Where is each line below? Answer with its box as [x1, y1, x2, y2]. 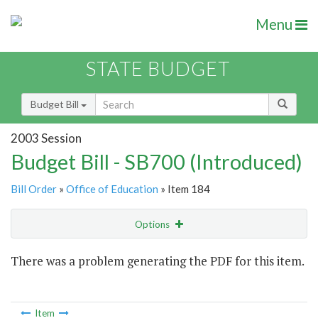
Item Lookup [14, 276, 70, 289]
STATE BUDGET [86, 57, 230, 81]
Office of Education [66, 182, 158, 196]
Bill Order [11, 182, 57, 196]
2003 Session [11, 130, 82, 146]
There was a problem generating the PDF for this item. [11, 253, 305, 270]
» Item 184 [158, 182, 210, 196]
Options [135, 219, 172, 231]
